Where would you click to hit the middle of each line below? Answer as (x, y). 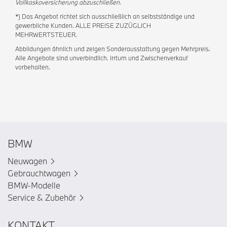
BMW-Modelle (34, 185)
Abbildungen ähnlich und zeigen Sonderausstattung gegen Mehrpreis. (113, 48)
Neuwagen (27, 161)
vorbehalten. (33, 67)
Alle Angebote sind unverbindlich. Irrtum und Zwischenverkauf (102, 58)
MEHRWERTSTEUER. (46, 34)
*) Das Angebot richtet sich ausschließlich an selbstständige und (105, 16)
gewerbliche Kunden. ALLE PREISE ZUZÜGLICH (83, 25)
